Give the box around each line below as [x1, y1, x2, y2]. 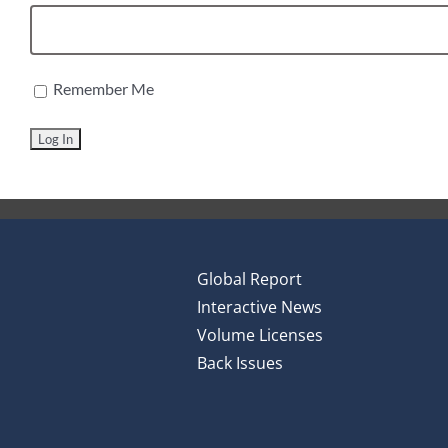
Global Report [196, 268, 302, 291]
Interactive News [196, 296, 322, 319]
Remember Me [50, 79, 154, 99]
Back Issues [196, 352, 283, 375]
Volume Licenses [196, 324, 323, 347]
